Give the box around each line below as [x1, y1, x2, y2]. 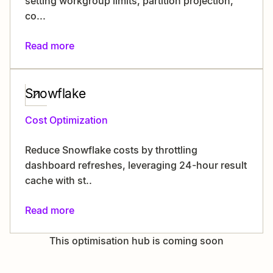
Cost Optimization [25, 114, 108, 126]
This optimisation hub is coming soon [49, 235, 224, 247]
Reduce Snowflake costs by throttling [25, 144, 197, 156]
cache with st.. [25, 174, 92, 186]
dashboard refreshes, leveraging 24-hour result [25, 159, 247, 171]
